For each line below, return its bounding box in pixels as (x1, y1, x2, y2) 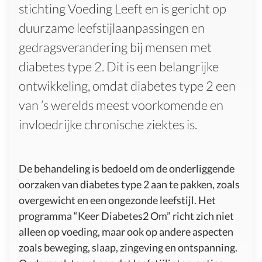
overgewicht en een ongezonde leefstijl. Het (19, 193, 216, 206)
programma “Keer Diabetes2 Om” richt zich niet (19, 209, 234, 222)
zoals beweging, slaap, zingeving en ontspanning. (19, 240, 237, 254)
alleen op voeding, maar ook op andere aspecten (19, 225, 233, 238)
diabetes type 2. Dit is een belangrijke (19, 58, 219, 74)
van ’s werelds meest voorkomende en (19, 96, 223, 113)
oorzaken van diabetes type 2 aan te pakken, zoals (19, 177, 240, 191)
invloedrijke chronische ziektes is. (19, 116, 197, 132)
